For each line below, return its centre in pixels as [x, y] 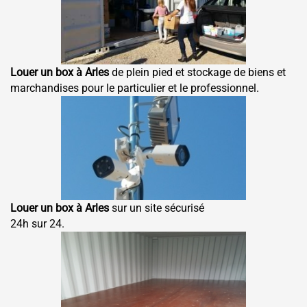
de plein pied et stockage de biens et [199, 72]
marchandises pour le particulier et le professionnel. [136, 88]
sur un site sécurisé [158, 208]
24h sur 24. [37, 224]
